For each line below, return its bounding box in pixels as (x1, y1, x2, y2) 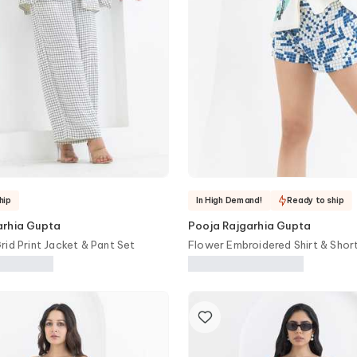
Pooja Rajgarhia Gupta (188, 219, 312, 232)
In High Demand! (196, 194, 263, 206)
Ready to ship (287, 194, 344, 206)
